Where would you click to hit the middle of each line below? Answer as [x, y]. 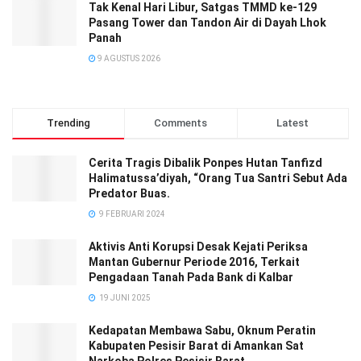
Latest [293, 122]
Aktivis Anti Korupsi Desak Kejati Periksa [198, 246]
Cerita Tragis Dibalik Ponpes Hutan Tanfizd [205, 162]
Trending [69, 122]
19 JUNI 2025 [124, 297]
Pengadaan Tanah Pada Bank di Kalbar [191, 277]
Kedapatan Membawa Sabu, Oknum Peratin [202, 330]
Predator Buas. [129, 193]
